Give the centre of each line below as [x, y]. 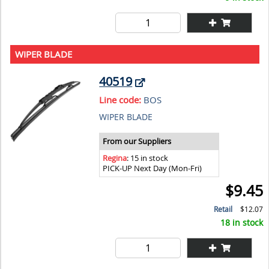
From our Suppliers [137, 141]
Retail [223, 209]
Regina [115, 158]
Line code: [120, 99]
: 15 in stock [148, 158]
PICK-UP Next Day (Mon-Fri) [153, 168]
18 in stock [242, 222]
